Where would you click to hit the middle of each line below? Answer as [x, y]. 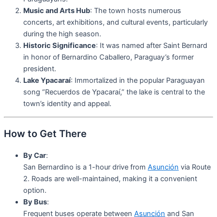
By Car [35, 155]
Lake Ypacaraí [47, 81]
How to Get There [45, 133]
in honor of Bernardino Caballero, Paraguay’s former [108, 57]
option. [35, 190]
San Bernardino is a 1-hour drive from [85, 167]
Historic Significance [60, 46]
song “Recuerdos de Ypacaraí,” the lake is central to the [114, 92]
